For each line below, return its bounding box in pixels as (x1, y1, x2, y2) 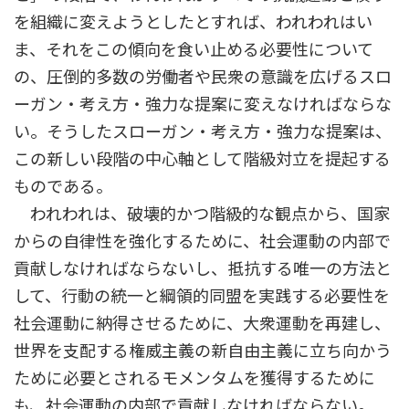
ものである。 (14, 176, 112, 197)
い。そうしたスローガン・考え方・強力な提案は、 (14, 121, 392, 142)
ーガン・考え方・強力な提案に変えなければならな (14, 94, 392, 115)
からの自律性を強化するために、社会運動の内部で (14, 231, 391, 252)
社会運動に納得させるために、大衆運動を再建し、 (14, 313, 391, 334)
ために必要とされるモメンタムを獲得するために (14, 368, 375, 389)
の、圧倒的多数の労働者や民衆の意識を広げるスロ (14, 67, 392, 88)
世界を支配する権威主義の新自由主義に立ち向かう (14, 341, 392, 362)
